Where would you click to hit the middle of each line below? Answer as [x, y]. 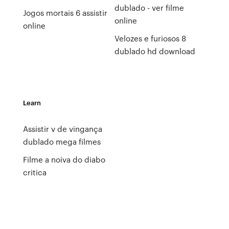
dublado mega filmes [62, 142]
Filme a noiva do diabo [64, 159]
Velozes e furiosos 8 [150, 38]
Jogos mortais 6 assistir [65, 13]
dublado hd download [155, 51]
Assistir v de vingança [62, 129]
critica [35, 172]
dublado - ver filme [149, 8]
